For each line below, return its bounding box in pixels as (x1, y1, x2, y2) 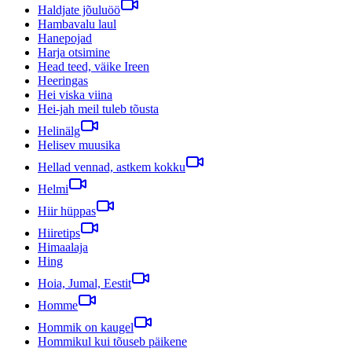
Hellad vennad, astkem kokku (38, 159, 185, 174)
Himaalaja (38, 240, 88, 254)
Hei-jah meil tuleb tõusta (38, 101, 159, 115)
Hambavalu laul (38, 16, 116, 31)
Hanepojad (38, 31, 92, 45)
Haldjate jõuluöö (38, 2, 120, 16)
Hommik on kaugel (38, 320, 134, 334)
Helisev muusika (38, 137, 120, 152)
